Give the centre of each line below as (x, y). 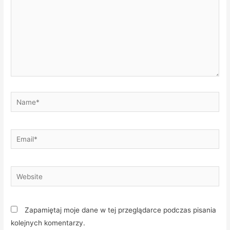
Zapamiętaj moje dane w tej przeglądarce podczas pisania (121, 210)
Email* (21, 135)
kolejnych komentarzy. (48, 223)
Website (24, 172)
